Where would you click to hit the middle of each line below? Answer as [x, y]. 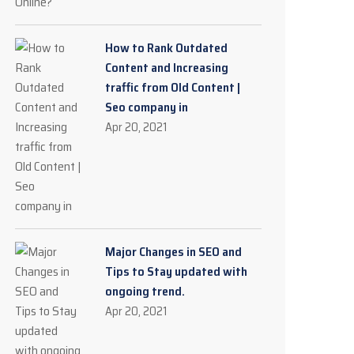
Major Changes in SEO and [173, 252]
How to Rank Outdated [166, 48]
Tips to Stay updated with [176, 271]
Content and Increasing [167, 68]
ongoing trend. [145, 291]
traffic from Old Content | [173, 87]
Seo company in [147, 107]
